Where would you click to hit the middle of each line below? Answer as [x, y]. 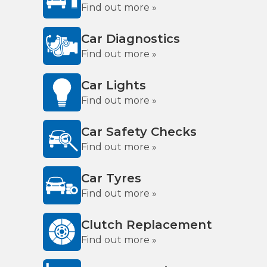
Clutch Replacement [147, 225]
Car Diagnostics [131, 39]
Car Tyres [111, 178]
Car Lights [114, 85]
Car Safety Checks [139, 132]
